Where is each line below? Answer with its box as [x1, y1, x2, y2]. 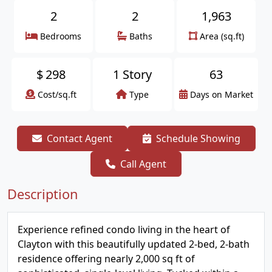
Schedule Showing [155, 132, 240, 145]
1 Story [113, 66, 152, 83]
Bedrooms [40, 30, 81, 42]
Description [7, 185, 78, 203]
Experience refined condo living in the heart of [18, 223, 230, 236]
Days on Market [190, 89, 253, 100]
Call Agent [120, 157, 166, 171]
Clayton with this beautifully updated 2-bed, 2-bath [18, 237, 250, 251]
